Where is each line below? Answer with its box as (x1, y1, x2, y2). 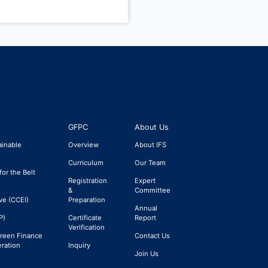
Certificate (68, 213, 102, 222)
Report (134, 213, 156, 222)
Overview (68, 140, 99, 149)
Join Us (134, 249, 159, 258)
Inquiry (68, 241, 90, 250)
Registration (68, 176, 107, 185)
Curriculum (68, 158, 103, 167)
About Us (134, 122, 169, 132)
